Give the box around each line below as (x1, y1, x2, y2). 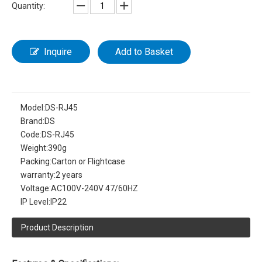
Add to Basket (115, 46, 173, 57)
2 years (56, 170, 82, 180)
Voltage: (20, 183, 51, 193)
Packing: (20, 156, 51, 166)
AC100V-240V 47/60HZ (51, 183, 138, 193)
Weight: (20, 143, 48, 153)
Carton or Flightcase (51, 156, 125, 166)
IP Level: (20, 196, 50, 206)
